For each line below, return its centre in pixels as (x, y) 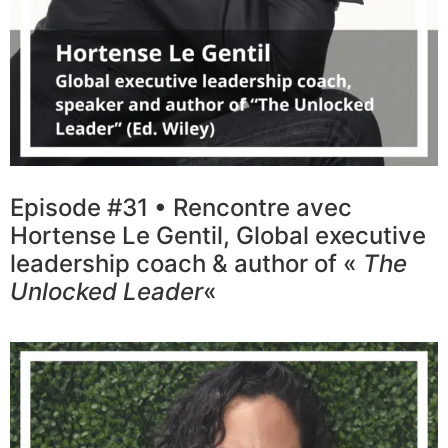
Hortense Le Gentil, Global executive (218, 236)
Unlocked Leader (106, 292)
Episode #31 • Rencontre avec (181, 208)
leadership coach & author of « (186, 264)
